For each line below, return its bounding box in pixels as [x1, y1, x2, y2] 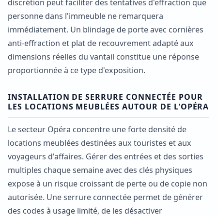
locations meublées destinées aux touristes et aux [8, 138, 191, 149]
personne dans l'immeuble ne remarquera [8, 11, 163, 22]
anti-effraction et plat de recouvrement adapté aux [8, 38, 194, 49]
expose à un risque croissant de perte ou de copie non [8, 178, 207, 189]
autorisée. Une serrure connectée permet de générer [8, 192, 203, 203]
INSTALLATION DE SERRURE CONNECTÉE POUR [8, 91, 203, 102]
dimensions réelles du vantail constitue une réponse [8, 51, 199, 62]
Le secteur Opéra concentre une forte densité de [8, 124, 186, 135]
